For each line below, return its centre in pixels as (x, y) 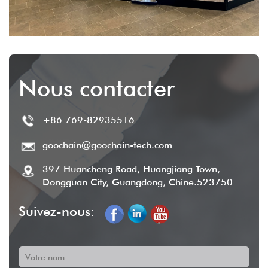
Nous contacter (97, 88)
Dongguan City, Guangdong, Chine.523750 (138, 182)
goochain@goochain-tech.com (107, 145)
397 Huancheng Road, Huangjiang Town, (131, 169)
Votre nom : (49, 257)
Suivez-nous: (57, 211)
